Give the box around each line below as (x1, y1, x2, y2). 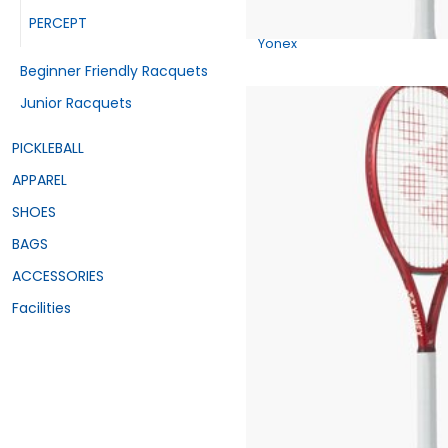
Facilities (12, 298, 71, 319)
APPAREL (12, 170, 67, 191)
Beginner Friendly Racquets (20, 61, 208, 82)
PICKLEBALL (12, 138, 84, 159)
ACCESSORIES (12, 266, 104, 287)
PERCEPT (29, 12, 87, 33)
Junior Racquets (20, 93, 132, 114)
